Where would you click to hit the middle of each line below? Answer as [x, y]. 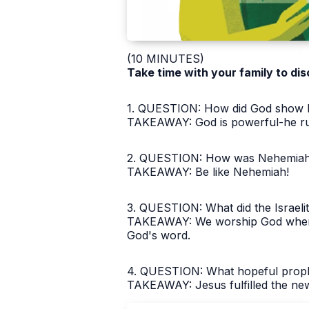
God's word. [159, 236]
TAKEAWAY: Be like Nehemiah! [208, 172]
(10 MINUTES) [166, 59]
